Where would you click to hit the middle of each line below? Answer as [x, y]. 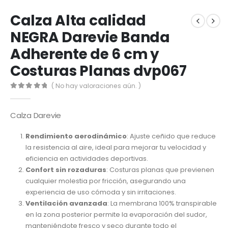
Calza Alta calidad [78, 21]
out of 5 [35, 95]
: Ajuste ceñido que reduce [171, 136]
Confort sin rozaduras [66, 170]
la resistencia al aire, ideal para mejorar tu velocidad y [116, 148]
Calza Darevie [37, 115]
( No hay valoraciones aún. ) [96, 86]
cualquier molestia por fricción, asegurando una [105, 181]
